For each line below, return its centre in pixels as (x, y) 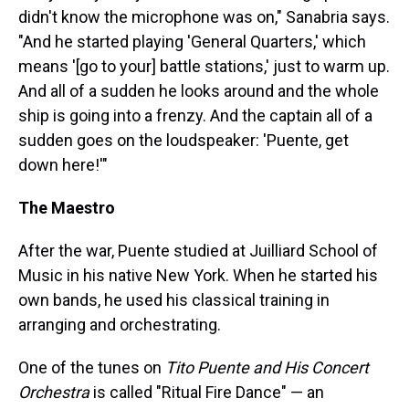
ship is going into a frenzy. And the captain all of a (195, 115)
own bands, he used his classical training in (174, 300)
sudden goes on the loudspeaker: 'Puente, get (184, 140)
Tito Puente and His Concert (267, 367)
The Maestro (67, 208)
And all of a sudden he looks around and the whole (199, 91)
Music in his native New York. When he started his (198, 275)
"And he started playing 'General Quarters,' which (192, 42)
